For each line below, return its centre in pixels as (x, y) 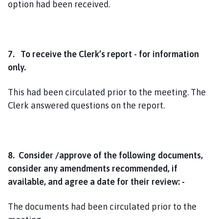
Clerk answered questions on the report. (86, 105)
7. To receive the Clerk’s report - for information (103, 54)
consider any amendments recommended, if (93, 168)
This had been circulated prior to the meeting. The (107, 92)
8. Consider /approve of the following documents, (105, 155)
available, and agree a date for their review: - (96, 181)
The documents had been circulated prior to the (102, 206)
